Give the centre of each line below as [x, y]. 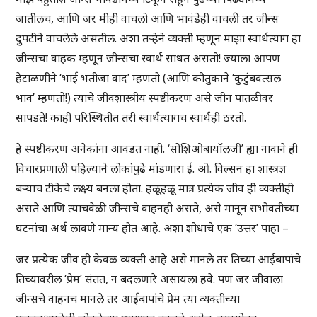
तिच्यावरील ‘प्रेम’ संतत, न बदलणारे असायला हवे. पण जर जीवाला [150, 279]
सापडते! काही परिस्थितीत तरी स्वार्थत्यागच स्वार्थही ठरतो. [131, 118]
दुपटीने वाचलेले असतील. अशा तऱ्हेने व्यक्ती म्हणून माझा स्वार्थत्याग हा [158, 39]
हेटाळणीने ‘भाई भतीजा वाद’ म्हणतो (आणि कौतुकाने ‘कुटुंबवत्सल [149, 78]
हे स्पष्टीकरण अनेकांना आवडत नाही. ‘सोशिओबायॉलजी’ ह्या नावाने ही [157, 149]
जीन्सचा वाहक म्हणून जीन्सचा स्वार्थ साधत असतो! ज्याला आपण [148, 58]
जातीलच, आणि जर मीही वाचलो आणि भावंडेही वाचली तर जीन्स [148, 19]
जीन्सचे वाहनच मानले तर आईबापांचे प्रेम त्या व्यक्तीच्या [128, 299]
